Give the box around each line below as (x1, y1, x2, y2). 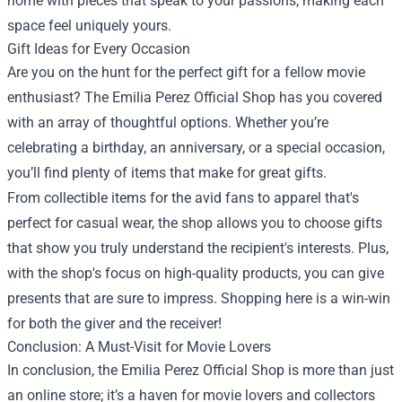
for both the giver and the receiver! (7, 315, 222, 332)
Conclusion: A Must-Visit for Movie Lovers (7, 338, 271, 355)
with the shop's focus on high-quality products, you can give (7, 265, 384, 282)
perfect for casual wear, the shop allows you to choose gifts (7, 214, 382, 232)
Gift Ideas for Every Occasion (7, 40, 190, 57)
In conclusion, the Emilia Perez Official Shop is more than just (7, 362, 394, 379)
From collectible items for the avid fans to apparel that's (7, 189, 359, 206)
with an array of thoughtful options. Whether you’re (7, 114, 328, 131)
